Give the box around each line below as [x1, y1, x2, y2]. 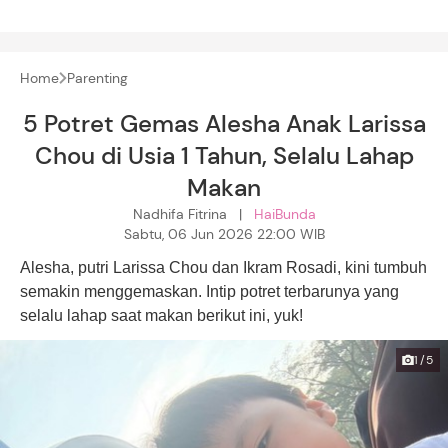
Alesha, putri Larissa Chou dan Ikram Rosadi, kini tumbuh [20, 258, 427, 276]
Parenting [66, 68, 128, 87]
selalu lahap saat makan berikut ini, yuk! [20, 306, 303, 324]
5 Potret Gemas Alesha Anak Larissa [22, 107, 426, 139]
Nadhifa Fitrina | [132, 204, 254, 223]
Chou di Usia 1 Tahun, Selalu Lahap [34, 139, 414, 171]
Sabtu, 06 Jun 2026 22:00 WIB [123, 224, 325, 243]
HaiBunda [253, 204, 316, 223]
